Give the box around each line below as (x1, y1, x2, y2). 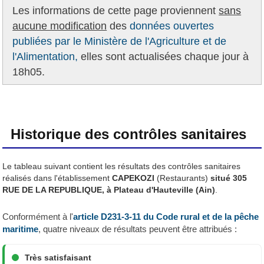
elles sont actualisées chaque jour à (78, 50, 249, 62)
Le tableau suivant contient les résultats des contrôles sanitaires (2, 161, 241, 171)
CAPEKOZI (112, 173, 155, 183)
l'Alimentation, (12, 50, 78, 62)
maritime (2, 223, 39, 234)
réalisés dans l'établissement (2, 173, 113, 183)
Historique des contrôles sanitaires (11, 126, 247, 142)
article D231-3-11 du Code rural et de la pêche (73, 211, 259, 222)
